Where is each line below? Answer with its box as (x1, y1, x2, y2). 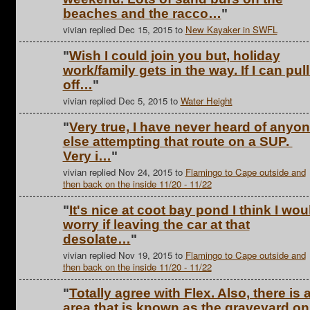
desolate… (62, 232, 131, 247)
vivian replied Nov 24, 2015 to (62, 165, 185, 179)
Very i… (62, 149, 111, 164)
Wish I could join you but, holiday (69, 48, 280, 64)
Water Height (180, 93, 232, 107)
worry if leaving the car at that (62, 217, 250, 232)
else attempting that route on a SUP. (62, 134, 293, 149)
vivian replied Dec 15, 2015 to (62, 22, 185, 36)
